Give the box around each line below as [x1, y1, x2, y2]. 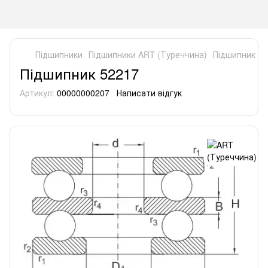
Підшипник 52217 [20, 63, 139, 84]
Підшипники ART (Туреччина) [89, 48, 207, 60]
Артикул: [20, 87, 54, 99]
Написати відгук [117, 87, 182, 99]
